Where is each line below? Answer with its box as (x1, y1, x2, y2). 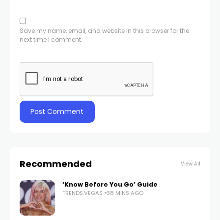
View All (181, 160, 200, 167)
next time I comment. (20, 35, 82, 44)
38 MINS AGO (107, 189, 143, 197)
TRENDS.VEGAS (62, 189, 103, 197)
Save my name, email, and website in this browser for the (20, 26, 189, 35)
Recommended (20, 157, 92, 170)
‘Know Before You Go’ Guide (62, 180, 158, 189)
